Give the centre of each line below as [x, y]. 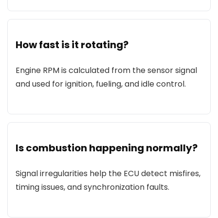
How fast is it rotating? [72, 45]
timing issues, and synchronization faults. [92, 187]
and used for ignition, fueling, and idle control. [101, 84]
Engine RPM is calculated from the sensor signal [106, 70]
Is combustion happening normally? [107, 148]
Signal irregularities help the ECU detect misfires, [108, 173]
